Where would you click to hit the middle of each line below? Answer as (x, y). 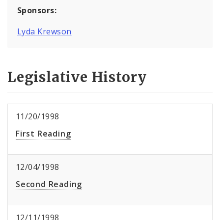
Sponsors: (37, 10)
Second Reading (49, 184)
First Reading (43, 134)
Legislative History (77, 77)
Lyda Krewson (44, 31)
